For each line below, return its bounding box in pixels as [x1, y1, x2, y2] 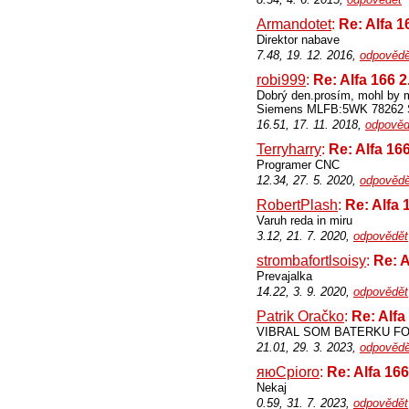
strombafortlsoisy [257, 253, 366, 268]
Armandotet [257, 16, 331, 32]
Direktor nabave [257, 33, 340, 47]
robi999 [257, 72, 306, 88]
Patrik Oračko [257, 309, 344, 324]
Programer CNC [257, 158, 340, 172]
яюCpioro [257, 364, 320, 380]
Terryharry [257, 142, 321, 157]
